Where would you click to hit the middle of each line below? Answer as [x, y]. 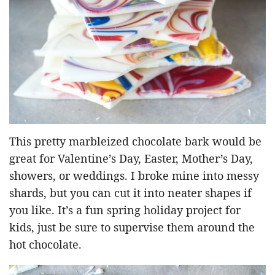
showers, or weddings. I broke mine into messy [134, 175]
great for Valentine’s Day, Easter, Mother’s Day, [131, 158]
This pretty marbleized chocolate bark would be [135, 141]
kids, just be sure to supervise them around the [132, 227]
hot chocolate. [45, 244]
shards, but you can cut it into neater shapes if [130, 192]
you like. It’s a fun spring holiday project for [125, 210]
